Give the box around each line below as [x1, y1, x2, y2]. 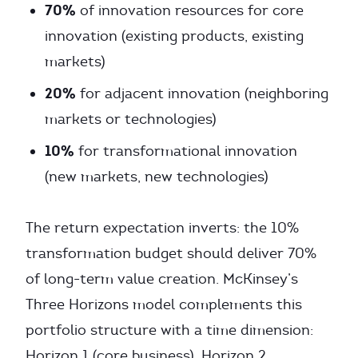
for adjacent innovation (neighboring [76, 85, 328, 102]
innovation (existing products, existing [45, 27, 304, 45]
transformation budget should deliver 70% [26, 245, 316, 262]
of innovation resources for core [76, 2, 304, 19]
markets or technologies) [45, 110, 217, 128]
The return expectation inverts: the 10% [26, 219, 299, 237]
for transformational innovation [74, 142, 297, 160]
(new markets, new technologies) [45, 168, 268, 185]
